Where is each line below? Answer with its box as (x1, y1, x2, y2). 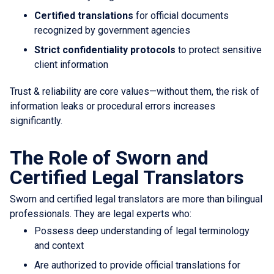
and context (34, 239, 84, 251)
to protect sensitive (176, 43, 262, 56)
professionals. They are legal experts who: (10, 207, 191, 220)
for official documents (133, 9, 229, 21)
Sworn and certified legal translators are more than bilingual (10, 193, 262, 205)
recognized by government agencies (34, 24, 190, 36)
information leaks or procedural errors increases (10, 100, 215, 112)
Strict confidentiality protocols (34, 43, 176, 56)
